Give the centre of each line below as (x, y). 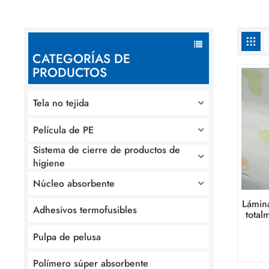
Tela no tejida (61, 103)
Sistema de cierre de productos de (107, 150)
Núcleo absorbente (74, 183)
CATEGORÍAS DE (81, 59)
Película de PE (64, 130)
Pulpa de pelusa (67, 237)
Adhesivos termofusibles (85, 210)
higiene (49, 163)
